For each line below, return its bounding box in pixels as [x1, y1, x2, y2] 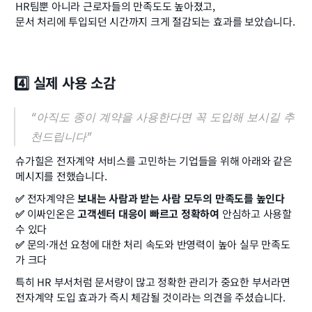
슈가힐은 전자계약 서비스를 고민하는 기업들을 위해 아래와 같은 [15, 153, 292, 168]
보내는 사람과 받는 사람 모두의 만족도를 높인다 [77, 191, 285, 205]
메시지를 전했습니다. [15, 169, 107, 183]
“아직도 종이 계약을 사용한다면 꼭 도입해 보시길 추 [31, 110, 295, 124]
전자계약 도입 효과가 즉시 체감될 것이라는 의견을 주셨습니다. [15, 290, 286, 304]
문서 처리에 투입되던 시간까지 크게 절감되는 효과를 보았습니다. [15, 14, 295, 29]
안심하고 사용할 [219, 206, 292, 221]
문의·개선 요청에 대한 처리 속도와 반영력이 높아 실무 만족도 [26, 237, 290, 251]
